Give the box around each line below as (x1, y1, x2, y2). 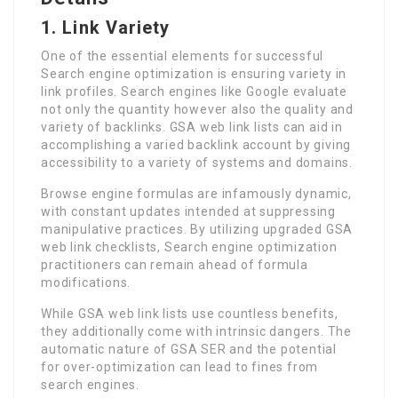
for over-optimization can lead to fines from (41, 359, 319, 374)
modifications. (41, 275, 131, 290)
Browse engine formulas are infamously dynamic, (41, 186, 352, 201)
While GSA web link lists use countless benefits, (41, 306, 338, 321)
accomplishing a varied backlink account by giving (41, 137, 352, 152)
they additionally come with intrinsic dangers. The (41, 323, 352, 338)
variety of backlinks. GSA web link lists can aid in (41, 119, 343, 134)
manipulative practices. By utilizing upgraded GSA (41, 221, 354, 236)
